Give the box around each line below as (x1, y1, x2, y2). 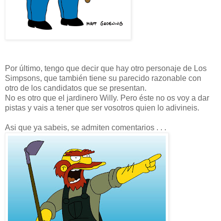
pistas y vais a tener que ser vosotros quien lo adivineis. (5, 103, 199, 112)
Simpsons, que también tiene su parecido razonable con (5, 74, 201, 82)
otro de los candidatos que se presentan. (5, 83, 147, 92)
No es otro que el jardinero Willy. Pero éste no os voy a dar (5, 93, 209, 102)
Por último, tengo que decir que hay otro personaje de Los (5, 64, 207, 73)
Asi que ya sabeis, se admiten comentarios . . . (5, 123, 166, 132)
